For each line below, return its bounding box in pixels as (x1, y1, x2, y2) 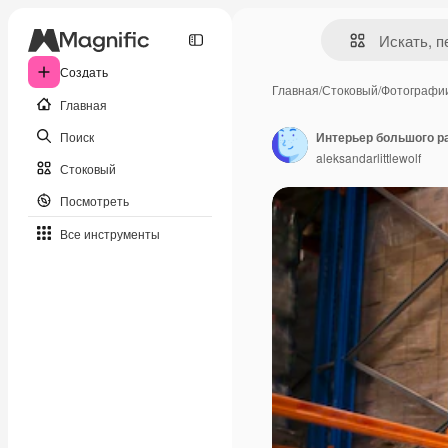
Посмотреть (60, 191, 129, 209)
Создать (60, 63, 108, 80)
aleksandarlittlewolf (316, 148, 421, 166)
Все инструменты (60, 224, 160, 242)
